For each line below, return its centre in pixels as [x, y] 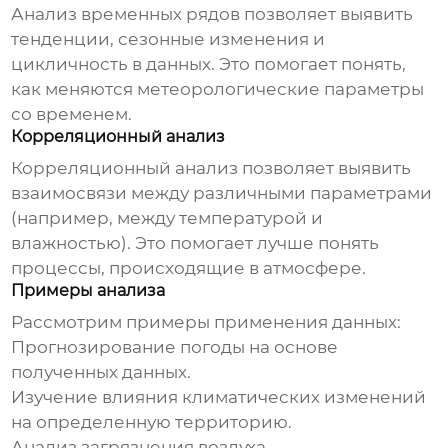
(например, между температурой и [167, 218]
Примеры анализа [88, 291]
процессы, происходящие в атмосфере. [189, 268]
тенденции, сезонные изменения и [168, 39]
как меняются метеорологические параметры [218, 89]
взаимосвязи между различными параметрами [222, 193]
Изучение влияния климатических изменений [219, 397]
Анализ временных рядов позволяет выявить [212, 14]
